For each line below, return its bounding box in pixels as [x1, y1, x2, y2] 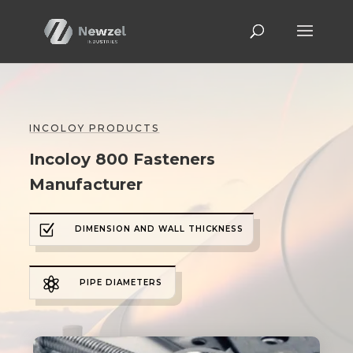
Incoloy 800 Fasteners [29, 149, 216, 169]
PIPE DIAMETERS [80, 277, 163, 288]
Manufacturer [29, 174, 143, 194]
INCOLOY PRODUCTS [29, 121, 160, 134]
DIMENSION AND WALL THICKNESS [75, 224, 244, 235]
